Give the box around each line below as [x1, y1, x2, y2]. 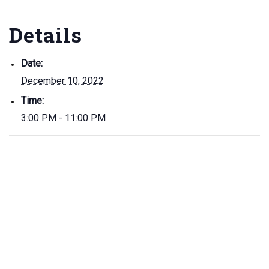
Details [9, 21, 82, 48]
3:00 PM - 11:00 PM [21, 112, 106, 124]
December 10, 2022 [21, 75, 104, 86]
